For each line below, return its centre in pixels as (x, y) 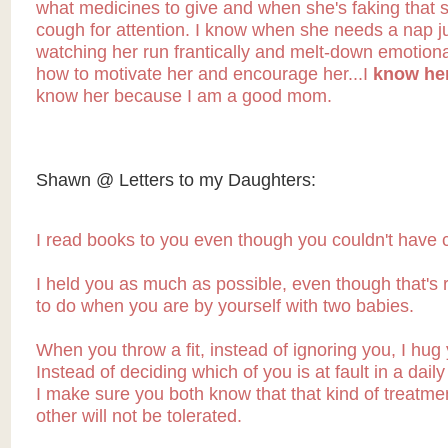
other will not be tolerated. (138, 416)
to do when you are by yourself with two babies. (224, 306)
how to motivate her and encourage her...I (204, 74)
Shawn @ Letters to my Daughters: (175, 180)
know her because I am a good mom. (183, 96)
